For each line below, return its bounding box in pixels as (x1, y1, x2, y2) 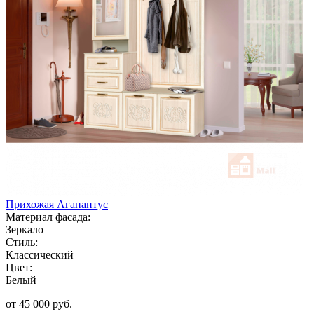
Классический (6, 248, 74, 261)
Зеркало (6, 223, 43, 235)
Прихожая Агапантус (6, 198, 108, 210)
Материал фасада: (6, 210, 90, 223)
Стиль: (6, 235, 38, 248)
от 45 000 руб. (6, 297, 72, 310)
